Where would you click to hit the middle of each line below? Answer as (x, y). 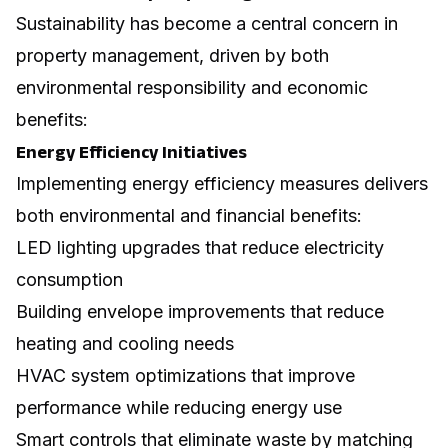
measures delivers (351, 183)
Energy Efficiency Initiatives (131, 151)
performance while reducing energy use (179, 407)
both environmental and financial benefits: (189, 215)
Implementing (74, 183)
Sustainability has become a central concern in (207, 23)
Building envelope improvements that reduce (200, 311)
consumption (69, 279)
